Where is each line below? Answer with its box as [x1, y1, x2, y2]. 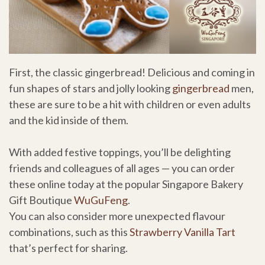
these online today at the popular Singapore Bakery [9, 177, 243, 190]
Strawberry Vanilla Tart [130, 225, 235, 238]
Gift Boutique [9, 193, 74, 206]
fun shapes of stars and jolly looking [9, 81, 172, 95]
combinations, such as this [9, 225, 130, 238]
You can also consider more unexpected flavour [9, 209, 225, 222]
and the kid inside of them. [9, 113, 128, 127]
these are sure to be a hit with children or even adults [9, 97, 251, 111]
